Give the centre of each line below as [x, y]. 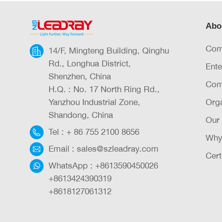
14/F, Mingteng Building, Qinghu [109, 51]
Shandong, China [81, 115]
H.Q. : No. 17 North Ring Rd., [104, 89]
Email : [63, 149]
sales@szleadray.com [118, 149]
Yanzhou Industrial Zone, [94, 102]
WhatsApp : [72, 165]
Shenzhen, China [80, 76]
